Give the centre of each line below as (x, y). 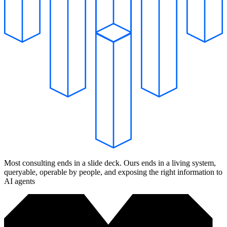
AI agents (20, 181)
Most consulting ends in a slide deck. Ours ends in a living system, (110, 163)
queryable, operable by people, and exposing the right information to (113, 172)
